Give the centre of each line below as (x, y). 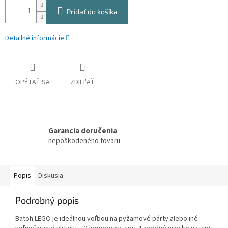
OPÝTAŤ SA (33, 83)
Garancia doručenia (83, 131)
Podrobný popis (47, 200)
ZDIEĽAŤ (82, 83)
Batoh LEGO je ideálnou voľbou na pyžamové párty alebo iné (107, 219)
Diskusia (51, 176)
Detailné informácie (35, 38)
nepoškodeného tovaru (84, 141)
